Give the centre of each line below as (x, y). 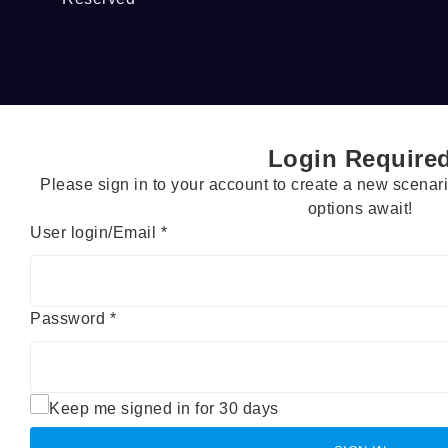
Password (70, 318)
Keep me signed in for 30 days (164, 408)
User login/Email (95, 232)
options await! (360, 208)
